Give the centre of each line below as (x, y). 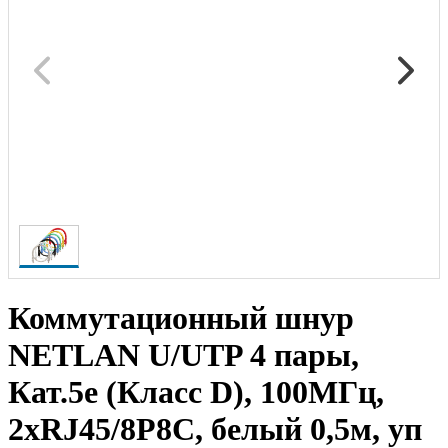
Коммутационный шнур (181, 317)
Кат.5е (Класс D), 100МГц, (196, 391)
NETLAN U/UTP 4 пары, (183, 354)
